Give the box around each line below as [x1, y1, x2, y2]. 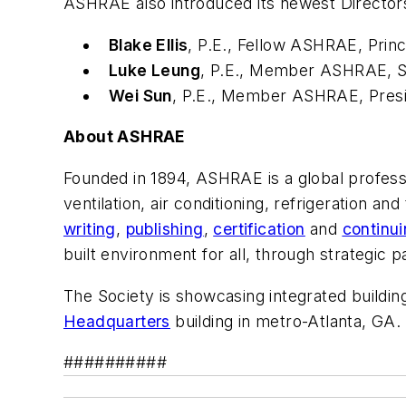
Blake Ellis [109, 34, 188, 54]
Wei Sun [109, 85, 172, 105]
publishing [125, 218, 204, 238]
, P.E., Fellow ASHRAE [188, 34, 358, 54]
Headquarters [63, 311, 170, 331]
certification [213, 218, 305, 238]
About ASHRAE [63, 127, 185, 147]
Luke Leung [109, 60, 200, 80]
